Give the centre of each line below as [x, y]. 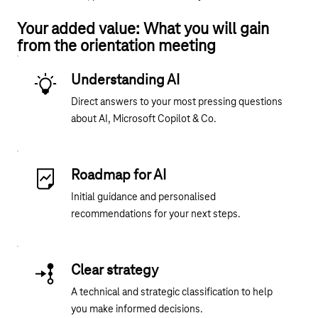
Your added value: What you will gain [143, 30]
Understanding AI [125, 81]
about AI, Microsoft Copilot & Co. [144, 120]
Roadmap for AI [119, 176]
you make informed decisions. [137, 310]
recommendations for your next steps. [156, 215]
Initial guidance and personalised [143, 198]
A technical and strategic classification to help [172, 293]
